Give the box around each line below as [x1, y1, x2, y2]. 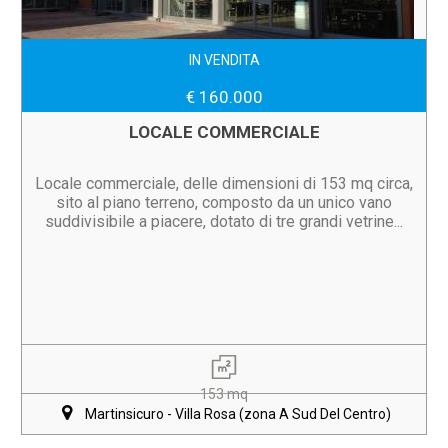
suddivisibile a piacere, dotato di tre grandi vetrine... [45, 212, 403, 231]
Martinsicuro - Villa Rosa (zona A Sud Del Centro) [85, 406, 391, 422]
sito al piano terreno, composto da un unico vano [56, 193, 392, 212]
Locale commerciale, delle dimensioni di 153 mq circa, [35, 174, 413, 193]
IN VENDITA [188, 52, 260, 68]
